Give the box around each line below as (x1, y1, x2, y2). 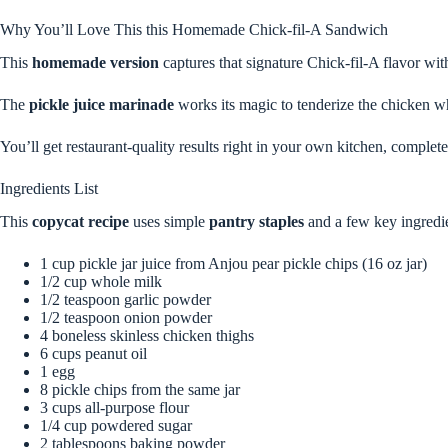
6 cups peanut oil (40, 344, 147, 362)
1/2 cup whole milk (40, 272, 162, 290)
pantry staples (209, 212, 304, 230)
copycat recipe (32, 212, 129, 230)
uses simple (129, 212, 209, 230)
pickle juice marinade (29, 95, 174, 113)
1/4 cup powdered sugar (40, 416, 192, 434)
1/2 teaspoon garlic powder (40, 290, 211, 308)
